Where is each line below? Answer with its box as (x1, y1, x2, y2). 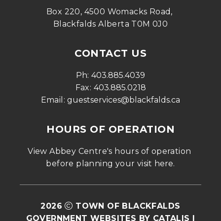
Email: (40, 95, 68, 105)
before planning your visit (46, 158, 155, 168)
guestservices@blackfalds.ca (67, 95, 181, 105)
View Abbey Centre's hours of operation (28, 146, 191, 156)
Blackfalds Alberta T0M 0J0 (53, 19, 168, 29)
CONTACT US (74, 47, 147, 59)
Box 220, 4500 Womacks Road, (46, 6, 173, 16)
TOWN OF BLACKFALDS (75, 201, 181, 211)
